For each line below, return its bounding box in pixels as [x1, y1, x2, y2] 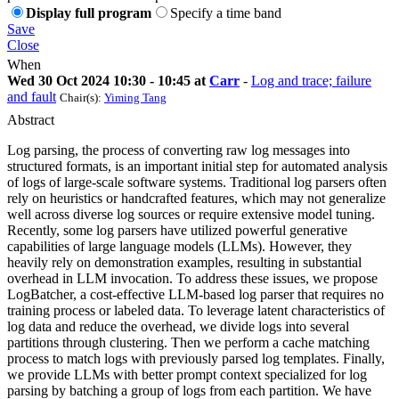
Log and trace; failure [251, 72, 371, 88]
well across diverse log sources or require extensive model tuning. [7, 206, 375, 222]
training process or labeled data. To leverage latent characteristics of [7, 302, 385, 318]
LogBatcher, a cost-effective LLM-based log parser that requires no [7, 286, 384, 302]
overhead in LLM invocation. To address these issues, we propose [7, 270, 378, 286]
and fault [7, 88, 56, 104]
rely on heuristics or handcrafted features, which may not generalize [7, 190, 386, 206]
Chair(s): [60, 90, 104, 104]
